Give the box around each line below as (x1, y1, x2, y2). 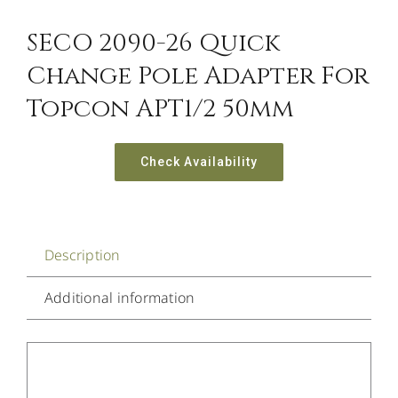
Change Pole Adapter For (26, 60, 369, 93)
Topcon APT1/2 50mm (26, 92, 294, 126)
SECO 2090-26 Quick (26, 27, 280, 60)
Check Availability (140, 155, 258, 170)
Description (44, 245, 121, 266)
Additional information (44, 288, 195, 308)
